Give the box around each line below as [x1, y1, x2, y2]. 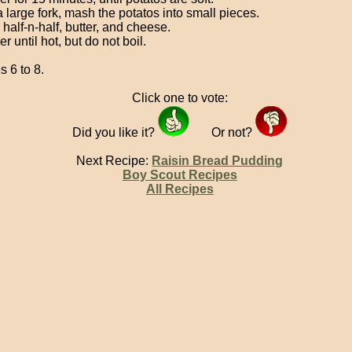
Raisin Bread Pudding [152, 153, 284, 167]
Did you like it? [72, 125, 159, 139]
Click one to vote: [131, 90, 228, 104]
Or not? [211, 125, 256, 139]
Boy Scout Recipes [122, 167, 237, 181]
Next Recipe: [76, 153, 152, 167]
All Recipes [145, 181, 214, 196]
